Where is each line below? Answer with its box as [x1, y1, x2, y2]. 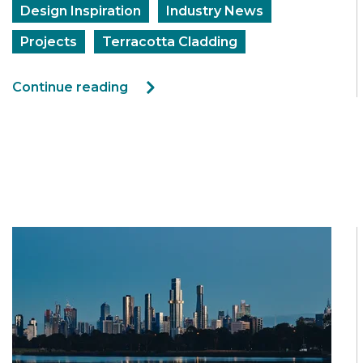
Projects [20, 33, 77, 49]
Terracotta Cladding [102, 33, 237, 49]
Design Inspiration [20, 2, 141, 19]
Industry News [166, 2, 263, 19]
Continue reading [12, 79, 128, 95]
